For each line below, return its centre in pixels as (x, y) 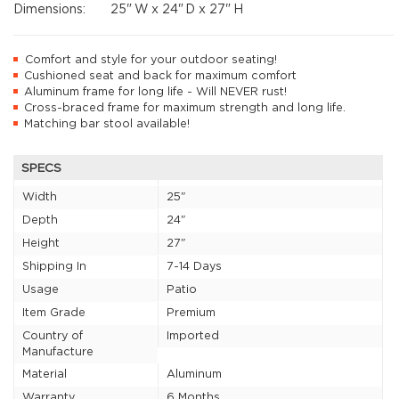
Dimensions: (50, 9)
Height (41, 243)
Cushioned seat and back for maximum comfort (160, 76)
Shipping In (54, 266)
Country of (52, 336)
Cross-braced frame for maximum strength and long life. (184, 108)
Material (44, 374)
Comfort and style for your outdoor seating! (151, 60)
